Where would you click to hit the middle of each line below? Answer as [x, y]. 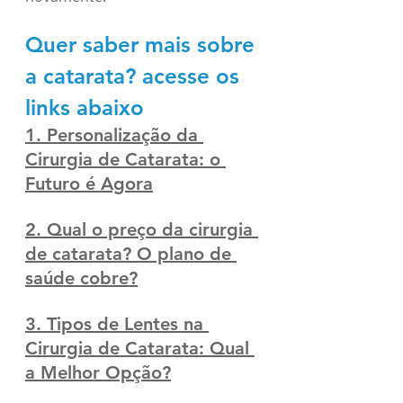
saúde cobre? [81, 278]
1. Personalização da [114, 134]
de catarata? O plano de [131, 253]
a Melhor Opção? [98, 372]
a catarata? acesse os [135, 76]
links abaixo [85, 107]
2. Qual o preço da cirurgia [142, 229]
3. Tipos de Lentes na [117, 323]
